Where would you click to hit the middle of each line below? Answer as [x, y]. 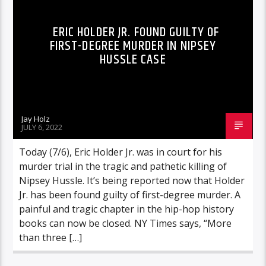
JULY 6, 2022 [42, 127]
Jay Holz [36, 118]
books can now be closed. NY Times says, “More [126, 223]
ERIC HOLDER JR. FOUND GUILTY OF [136, 32]
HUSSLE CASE [133, 59]
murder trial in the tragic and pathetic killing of [123, 166]
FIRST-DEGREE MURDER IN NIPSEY [133, 46]
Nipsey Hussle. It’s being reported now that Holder [132, 180]
